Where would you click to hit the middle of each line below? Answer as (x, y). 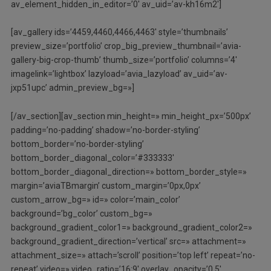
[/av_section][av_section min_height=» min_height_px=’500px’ (131, 116)
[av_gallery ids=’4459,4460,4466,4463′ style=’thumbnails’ (119, 32)
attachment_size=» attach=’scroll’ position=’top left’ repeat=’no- (133, 256)
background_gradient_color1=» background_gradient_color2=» (131, 228)
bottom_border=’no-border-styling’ (77, 144)
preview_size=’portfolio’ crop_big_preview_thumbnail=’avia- (126, 46)
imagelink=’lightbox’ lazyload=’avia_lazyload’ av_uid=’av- (119, 74)
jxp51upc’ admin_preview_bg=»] (72, 88)
